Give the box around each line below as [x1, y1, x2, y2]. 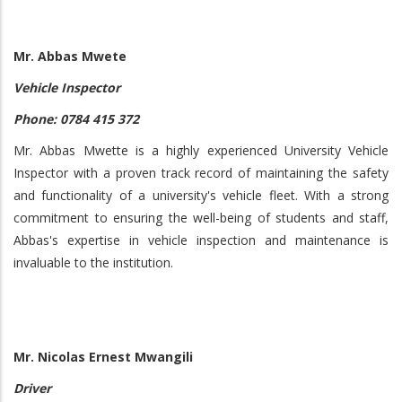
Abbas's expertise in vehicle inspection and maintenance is [13, 232, 389, 249]
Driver [13, 380, 51, 397]
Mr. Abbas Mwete [13, 48, 127, 65]
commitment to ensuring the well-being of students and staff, [13, 209, 389, 226]
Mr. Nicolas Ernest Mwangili [13, 348, 193, 365]
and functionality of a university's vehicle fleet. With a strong [13, 187, 389, 204]
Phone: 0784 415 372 [13, 110, 139, 127]
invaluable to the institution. [13, 254, 173, 271]
